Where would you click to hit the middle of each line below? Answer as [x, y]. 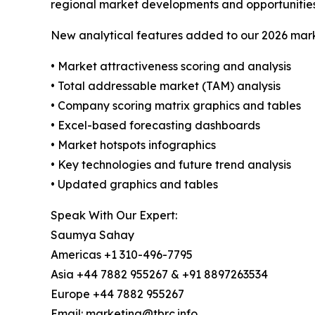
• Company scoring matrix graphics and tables [176, 106]
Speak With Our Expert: [114, 216]
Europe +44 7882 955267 [117, 294]
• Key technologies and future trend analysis [171, 165]
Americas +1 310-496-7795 [122, 255]
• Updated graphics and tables [134, 185]
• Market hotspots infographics [133, 145]
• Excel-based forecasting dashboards [155, 126]
